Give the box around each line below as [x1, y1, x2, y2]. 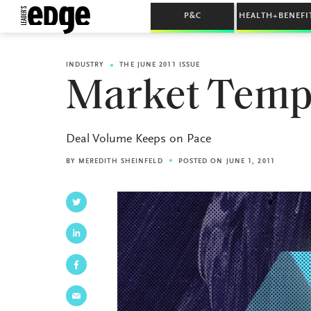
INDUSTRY [65, 62, 105, 69]
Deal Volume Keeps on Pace [65, 133, 211, 146]
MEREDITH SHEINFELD [78, 158, 163, 165]
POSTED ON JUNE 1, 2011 [178, 158, 275, 165]
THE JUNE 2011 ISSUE [119, 62, 201, 69]
